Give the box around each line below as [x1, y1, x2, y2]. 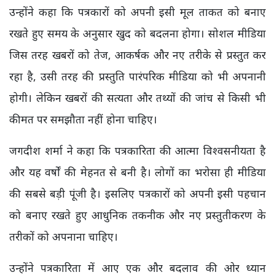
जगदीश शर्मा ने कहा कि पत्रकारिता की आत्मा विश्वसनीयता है [9, 143, 266, 158]
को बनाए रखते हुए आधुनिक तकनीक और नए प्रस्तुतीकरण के [9, 207, 266, 223]
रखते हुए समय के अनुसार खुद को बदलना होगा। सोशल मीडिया [9, 26, 266, 41]
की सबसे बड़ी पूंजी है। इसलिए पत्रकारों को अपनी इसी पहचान [9, 186, 266, 201]
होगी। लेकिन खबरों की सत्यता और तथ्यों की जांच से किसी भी [9, 90, 266, 106]
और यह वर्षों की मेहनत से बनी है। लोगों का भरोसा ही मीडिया [9, 165, 266, 180]
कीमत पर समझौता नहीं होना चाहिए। [9, 112, 157, 127]
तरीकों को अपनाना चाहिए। [9, 229, 118, 244]
